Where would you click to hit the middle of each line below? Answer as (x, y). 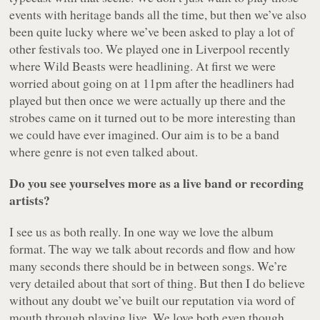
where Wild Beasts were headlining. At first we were (143, 66)
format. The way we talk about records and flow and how (153, 249)
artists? (30, 200)
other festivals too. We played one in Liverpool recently (150, 49)
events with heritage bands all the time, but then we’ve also (158, 15)
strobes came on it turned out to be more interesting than (153, 117)
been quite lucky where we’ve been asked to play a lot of (152, 32)
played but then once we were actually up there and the (148, 100)
